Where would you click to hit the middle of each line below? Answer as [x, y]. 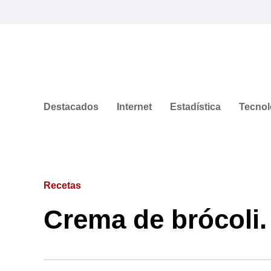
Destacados [71, 106]
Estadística [195, 106]
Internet [134, 106]
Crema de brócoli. [155, 219]
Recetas [62, 185]
